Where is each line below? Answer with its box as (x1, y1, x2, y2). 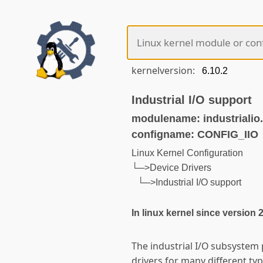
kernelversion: (131, 64, 197, 77)
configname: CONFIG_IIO (131, 128, 258, 141)
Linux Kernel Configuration (131, 148, 243, 159)
